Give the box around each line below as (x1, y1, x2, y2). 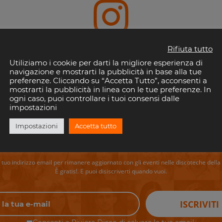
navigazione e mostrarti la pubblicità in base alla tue (9, 67, 202, 76)
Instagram (75, 41, 147, 58)
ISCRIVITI (180, 198, 220, 210)
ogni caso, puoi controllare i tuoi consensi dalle (9, 94, 179, 103)
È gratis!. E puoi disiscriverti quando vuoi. (55, 167, 167, 176)
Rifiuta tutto (167, 44, 213, 54)
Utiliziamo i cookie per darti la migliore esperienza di (9, 58, 203, 67)
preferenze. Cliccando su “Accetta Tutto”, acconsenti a (9, 76, 207, 85)
